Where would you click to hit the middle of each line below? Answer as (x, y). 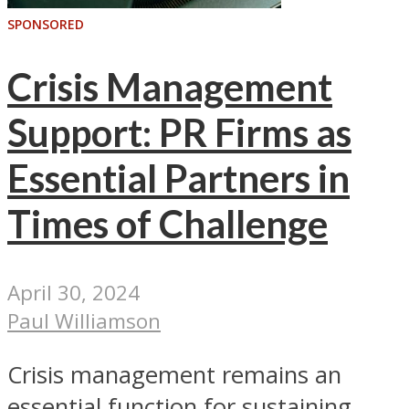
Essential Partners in (178, 178)
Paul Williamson (84, 320)
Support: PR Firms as (179, 133)
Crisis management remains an (174, 374)
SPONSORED (46, 24)
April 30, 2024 (73, 292)
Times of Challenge (168, 224)
